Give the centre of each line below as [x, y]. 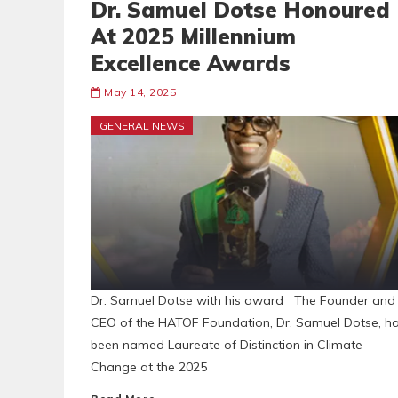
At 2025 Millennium [193, 36]
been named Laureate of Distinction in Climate [227, 345]
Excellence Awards [191, 63]
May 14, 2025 [140, 92]
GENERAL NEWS [142, 126]
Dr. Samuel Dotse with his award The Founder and [243, 300]
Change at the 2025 [149, 367]
